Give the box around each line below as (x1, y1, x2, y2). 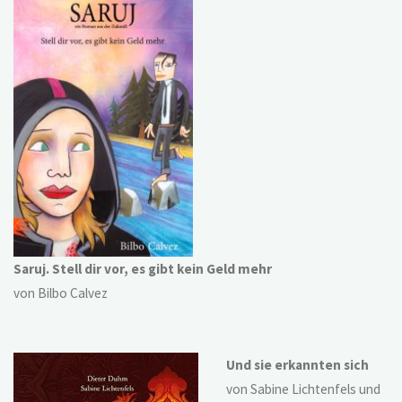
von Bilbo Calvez (13, 284, 109, 301)
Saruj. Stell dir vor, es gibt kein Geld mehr (13, 259, 273, 277)
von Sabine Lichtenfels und (225, 380, 380, 398)
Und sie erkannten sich (225, 356, 369, 374)
